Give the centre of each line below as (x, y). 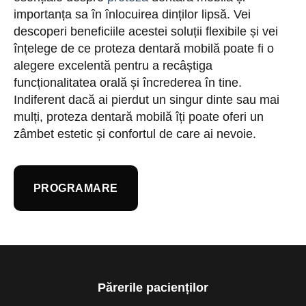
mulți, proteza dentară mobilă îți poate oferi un (139, 117)
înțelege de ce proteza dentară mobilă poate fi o (144, 49)
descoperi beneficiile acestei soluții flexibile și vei (146, 32)
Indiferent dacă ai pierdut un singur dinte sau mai (147, 100)
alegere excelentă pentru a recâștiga (113, 66)
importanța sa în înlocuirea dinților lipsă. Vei (132, 15)
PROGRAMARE (76, 189)
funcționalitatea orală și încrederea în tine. (128, 83)
